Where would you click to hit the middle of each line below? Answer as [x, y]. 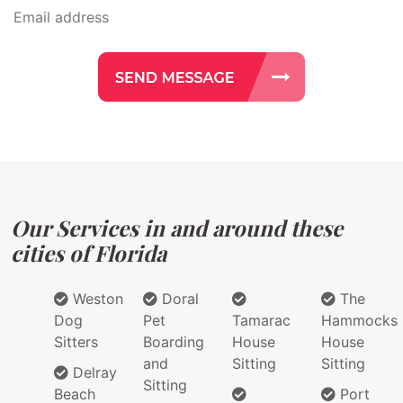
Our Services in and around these [177, 228]
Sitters [76, 342]
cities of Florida [89, 253]
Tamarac [261, 321]
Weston [96, 299]
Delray [93, 373]
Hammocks [359, 321]
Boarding [174, 342]
